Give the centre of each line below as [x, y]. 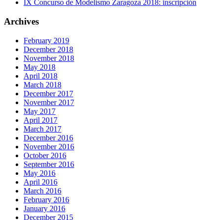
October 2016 [45, 155]
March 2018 [42, 84]
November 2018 [49, 58]
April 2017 [41, 120]
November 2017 [49, 102]
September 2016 [49, 164]
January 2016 [44, 208]
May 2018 [40, 67]
